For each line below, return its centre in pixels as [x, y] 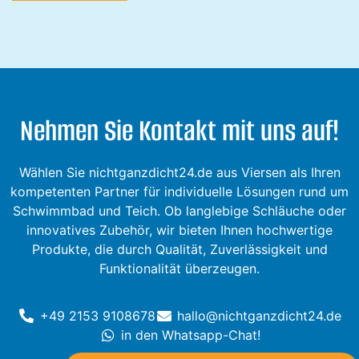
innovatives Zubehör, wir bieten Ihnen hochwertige [179, 230]
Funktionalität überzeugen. [179, 269]
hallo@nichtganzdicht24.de [259, 315]
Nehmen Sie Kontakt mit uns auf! [179, 131]
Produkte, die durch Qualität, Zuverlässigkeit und [179, 250]
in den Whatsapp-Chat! [190, 335]
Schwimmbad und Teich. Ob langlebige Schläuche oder [179, 211]
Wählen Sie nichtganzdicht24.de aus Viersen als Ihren [179, 173]
